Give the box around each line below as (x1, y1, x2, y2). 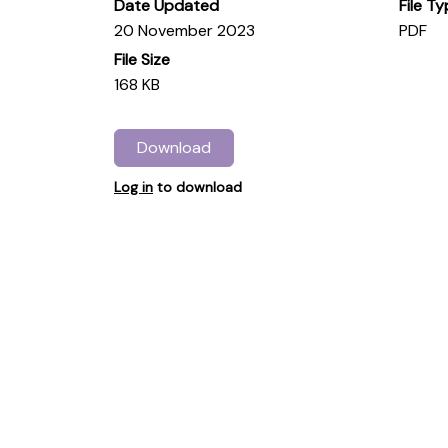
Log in (114, 178, 153, 197)
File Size (114, 48, 170, 70)
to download (153, 178, 242, 197)
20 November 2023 (114, 19, 255, 41)
